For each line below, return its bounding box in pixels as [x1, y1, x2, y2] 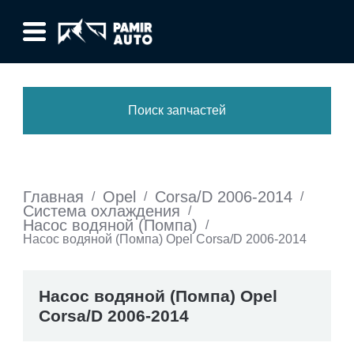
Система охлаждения [23, 202, 180, 220]
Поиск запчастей [128, 104, 226, 117]
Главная [23, 188, 84, 205]
